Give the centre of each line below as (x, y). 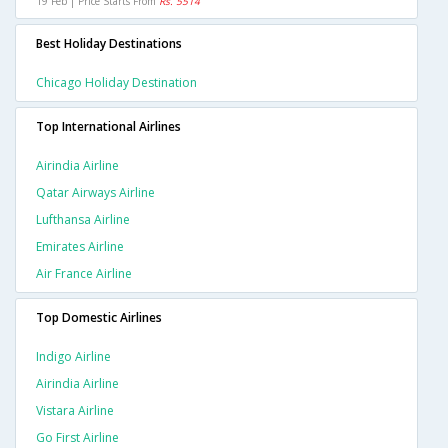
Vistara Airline (75, 411)
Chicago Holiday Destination (116, 83)
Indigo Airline (73, 357)
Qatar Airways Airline (95, 193)
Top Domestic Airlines (99, 318)
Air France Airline (84, 274)
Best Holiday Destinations (109, 44)
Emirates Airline (80, 247)
